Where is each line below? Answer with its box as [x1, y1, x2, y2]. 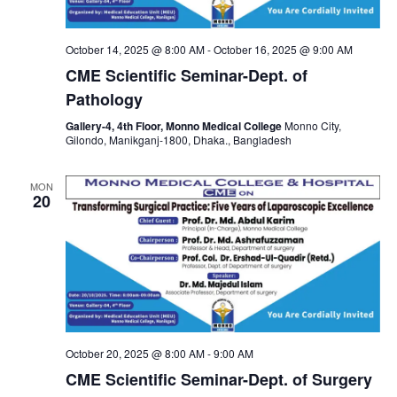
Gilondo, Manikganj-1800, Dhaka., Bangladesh [65, 131, 292, 147]
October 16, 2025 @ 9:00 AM [213, 41, 353, 57]
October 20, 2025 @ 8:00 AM [65, 346, 205, 362]
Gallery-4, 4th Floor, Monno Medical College [65, 117, 284, 134]
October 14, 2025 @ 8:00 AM [65, 41, 205, 57]
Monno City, [284, 117, 341, 133]
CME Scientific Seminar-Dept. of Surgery [65, 368, 372, 392]
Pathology [65, 87, 143, 111]
